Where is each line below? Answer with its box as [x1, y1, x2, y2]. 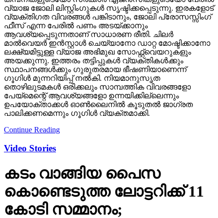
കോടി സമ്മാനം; [4, 186, 123, 204]
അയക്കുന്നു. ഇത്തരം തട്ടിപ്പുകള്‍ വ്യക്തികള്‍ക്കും [4, 42, 183, 51]
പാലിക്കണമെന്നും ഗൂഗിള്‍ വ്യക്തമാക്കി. [4, 95, 150, 104]
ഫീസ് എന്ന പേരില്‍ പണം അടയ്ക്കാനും [4, 7, 148, 16]
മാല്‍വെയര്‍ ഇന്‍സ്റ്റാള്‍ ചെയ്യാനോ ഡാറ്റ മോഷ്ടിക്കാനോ [4, 25, 210, 34]
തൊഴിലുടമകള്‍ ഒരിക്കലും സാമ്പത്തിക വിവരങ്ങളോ [4, 69, 191, 77]
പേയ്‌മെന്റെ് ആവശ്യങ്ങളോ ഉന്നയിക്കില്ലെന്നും [4, 77, 179, 86]
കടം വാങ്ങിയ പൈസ [4, 150, 160, 168]
